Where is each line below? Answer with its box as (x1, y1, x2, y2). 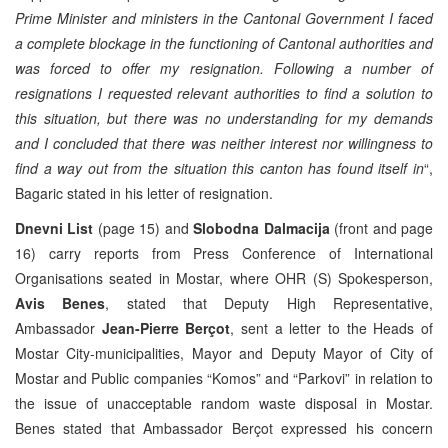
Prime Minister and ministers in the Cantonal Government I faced (15, 7, 433, 28)
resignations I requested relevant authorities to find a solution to (15, 82, 433, 103)
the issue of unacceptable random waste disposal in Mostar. (15, 392, 433, 413)
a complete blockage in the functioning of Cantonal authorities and (15, 32, 433, 53)
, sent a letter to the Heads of (230, 317, 434, 338)
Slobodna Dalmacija (193, 217, 335, 238)
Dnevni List (15, 217, 98, 238)
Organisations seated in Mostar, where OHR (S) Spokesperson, (15, 267, 433, 288)
